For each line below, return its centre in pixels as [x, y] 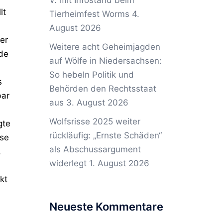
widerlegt [68, 163]
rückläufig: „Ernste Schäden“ [105, 135]
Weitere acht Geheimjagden [105, 47]
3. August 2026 [97, 103]
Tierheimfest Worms [89, 14]
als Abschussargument [95, 149]
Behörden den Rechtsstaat [103, 89]
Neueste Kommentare [106, 207]
